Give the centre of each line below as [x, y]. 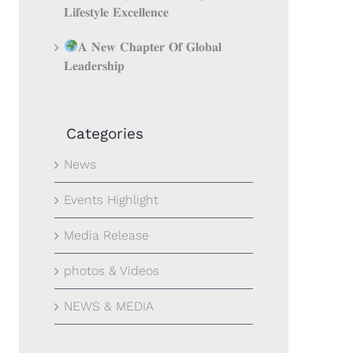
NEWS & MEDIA [108, 306]
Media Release [106, 235]
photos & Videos [111, 271]
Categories [104, 133]
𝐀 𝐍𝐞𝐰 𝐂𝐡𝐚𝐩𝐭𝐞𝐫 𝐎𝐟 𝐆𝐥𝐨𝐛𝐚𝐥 [150, 46]
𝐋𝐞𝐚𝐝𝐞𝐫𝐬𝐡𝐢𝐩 [94, 65]
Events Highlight [111, 200]
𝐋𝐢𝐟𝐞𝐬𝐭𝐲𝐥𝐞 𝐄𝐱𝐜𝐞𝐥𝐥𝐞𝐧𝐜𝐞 [116, 12]
